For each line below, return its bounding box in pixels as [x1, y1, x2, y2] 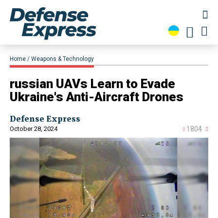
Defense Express [10, 114, 80, 124]
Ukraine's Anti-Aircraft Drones [10, 90, 183, 105]
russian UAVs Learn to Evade [10, 76, 175, 91]
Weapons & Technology [31, 55, 94, 63]
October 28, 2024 [10, 125, 57, 133]
